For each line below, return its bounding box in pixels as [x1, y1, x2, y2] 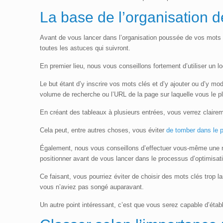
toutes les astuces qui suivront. [40, 44, 131, 52]
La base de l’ [40, 9, 126, 25]
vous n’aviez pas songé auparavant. [40, 183, 144, 191]
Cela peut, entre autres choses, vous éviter [40, 126, 167, 134]
